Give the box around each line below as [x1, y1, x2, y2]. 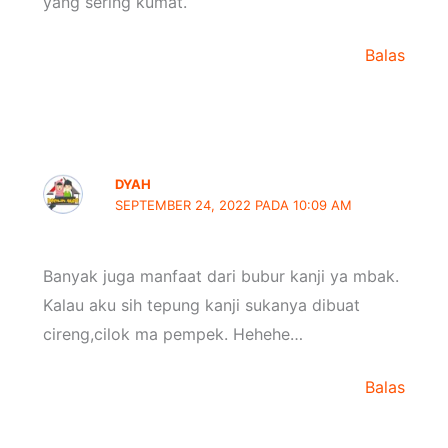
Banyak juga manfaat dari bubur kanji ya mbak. [42, 265, 399, 286]
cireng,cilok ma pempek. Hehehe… [42, 323, 303, 344]
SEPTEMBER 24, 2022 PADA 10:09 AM [115, 197, 353, 214]
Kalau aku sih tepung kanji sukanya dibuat [42, 294, 360, 315]
